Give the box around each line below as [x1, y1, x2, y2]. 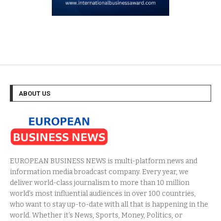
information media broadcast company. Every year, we [10, 167, 188, 176]
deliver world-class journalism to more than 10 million [10, 178, 189, 187]
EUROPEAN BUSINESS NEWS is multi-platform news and [10, 156, 197, 165]
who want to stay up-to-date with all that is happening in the [10, 200, 208, 209]
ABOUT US [19, 90, 50, 98]
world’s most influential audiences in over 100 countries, [10, 189, 196, 198]
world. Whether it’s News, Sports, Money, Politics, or [10, 211, 183, 220]
